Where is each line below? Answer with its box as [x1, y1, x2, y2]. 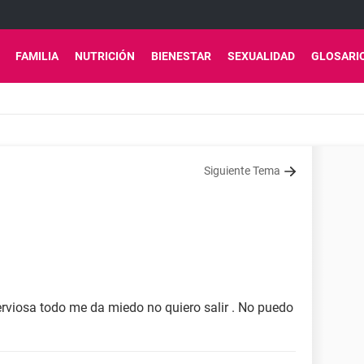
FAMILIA [15, 50, 58, 63]
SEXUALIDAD [227, 50, 295, 63]
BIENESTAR [151, 50, 211, 63]
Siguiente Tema [204, 164, 280, 177]
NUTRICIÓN [75, 50, 135, 63]
